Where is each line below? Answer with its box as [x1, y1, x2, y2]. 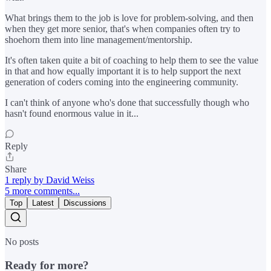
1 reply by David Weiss [5, 175, 94, 186]
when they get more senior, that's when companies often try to [5, 24, 240, 34]
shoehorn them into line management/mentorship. [5, 34, 192, 45]
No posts [5, 237, 39, 247]
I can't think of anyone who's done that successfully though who [5, 97, 249, 108]
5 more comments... [5, 186, 80, 197]
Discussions [64, 198, 106, 208]
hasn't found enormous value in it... [5, 108, 139, 119]
